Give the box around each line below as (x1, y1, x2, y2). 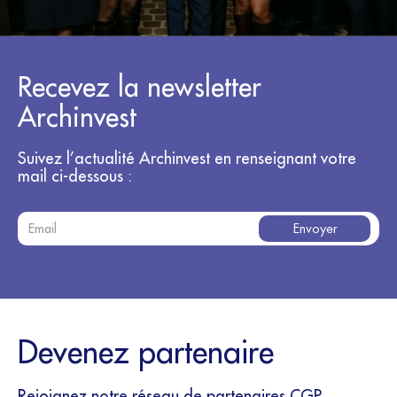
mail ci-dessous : (18, 166, 132, 186)
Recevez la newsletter (18, 69, 261, 104)
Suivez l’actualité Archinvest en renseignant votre (18, 148, 356, 168)
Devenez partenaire (18, 331, 274, 371)
